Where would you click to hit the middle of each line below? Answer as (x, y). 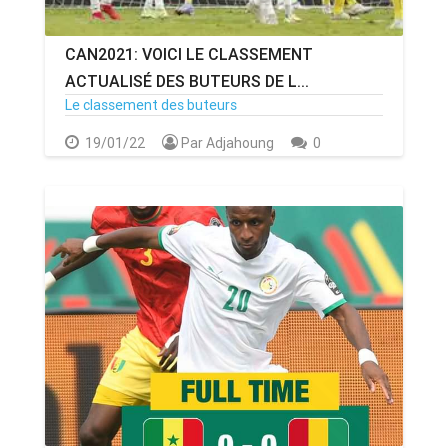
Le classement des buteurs (151, 105)
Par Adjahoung (227, 142)
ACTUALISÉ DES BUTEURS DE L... (187, 81)
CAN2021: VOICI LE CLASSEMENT (189, 54)
